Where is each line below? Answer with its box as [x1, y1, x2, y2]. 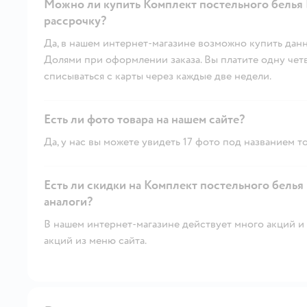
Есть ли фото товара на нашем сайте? [44, 111, 245, 127]
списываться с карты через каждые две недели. [44, 69, 271, 83]
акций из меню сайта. [44, 233, 147, 247]
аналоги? [44, 193, 93, 210]
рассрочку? [44, 12, 106, 29]
